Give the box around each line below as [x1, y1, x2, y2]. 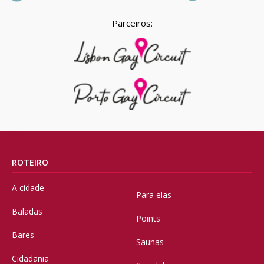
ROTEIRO [12, 157, 48, 169]
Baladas [12, 206, 42, 217]
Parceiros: [111, 17, 153, 29]
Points [136, 213, 160, 225]
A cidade [12, 182, 44, 194]
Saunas [136, 236, 164, 248]
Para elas [136, 189, 171, 201]
